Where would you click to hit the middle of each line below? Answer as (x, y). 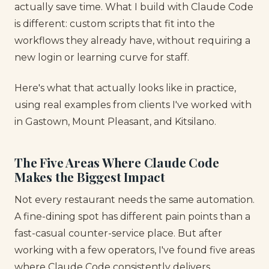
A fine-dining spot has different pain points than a (132, 216)
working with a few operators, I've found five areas (134, 250)
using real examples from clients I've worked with (133, 104)
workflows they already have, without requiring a (132, 41)
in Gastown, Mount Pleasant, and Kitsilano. (115, 121)
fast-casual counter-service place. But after (118, 233)
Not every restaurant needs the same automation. (134, 199)
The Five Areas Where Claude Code (117, 162)
